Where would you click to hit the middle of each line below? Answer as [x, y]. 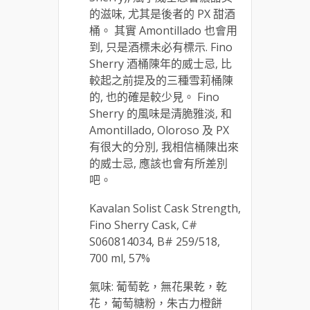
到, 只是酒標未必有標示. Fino [161, 47]
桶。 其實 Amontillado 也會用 [163, 30]
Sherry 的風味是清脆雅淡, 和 [161, 113]
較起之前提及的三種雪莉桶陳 [161, 80]
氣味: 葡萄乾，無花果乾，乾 [158, 286]
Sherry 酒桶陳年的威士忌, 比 [161, 63]
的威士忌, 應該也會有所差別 [158, 163]
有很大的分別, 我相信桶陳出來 [164, 146]
